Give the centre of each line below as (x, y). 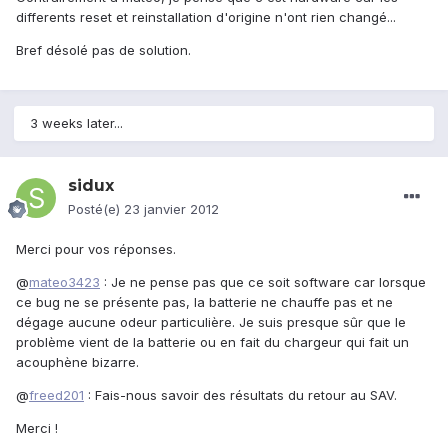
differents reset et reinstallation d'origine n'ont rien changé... (206, 17)
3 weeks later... (76, 123)
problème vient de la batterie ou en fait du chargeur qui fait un (212, 342)
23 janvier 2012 (171, 209)
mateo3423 (64, 282)
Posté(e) (96, 209)
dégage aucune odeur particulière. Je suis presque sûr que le (211, 322)
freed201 (56, 395)
